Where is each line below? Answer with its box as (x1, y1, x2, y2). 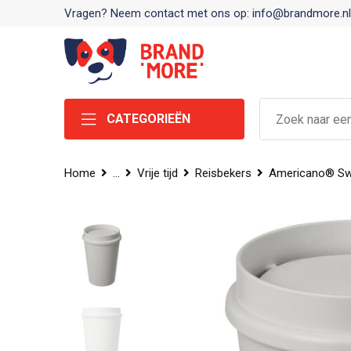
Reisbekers (194, 166, 251, 180)
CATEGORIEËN (106, 111, 190, 126)
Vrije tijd (136, 166, 178, 180)
